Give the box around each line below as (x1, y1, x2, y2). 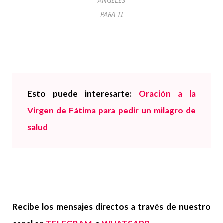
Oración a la (139, 88, 196, 99)
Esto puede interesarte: (27, 88, 139, 99)
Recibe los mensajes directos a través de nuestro (12, 201, 211, 212)
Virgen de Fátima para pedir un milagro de (27, 105, 196, 116)
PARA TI (100, 9, 123, 19)
